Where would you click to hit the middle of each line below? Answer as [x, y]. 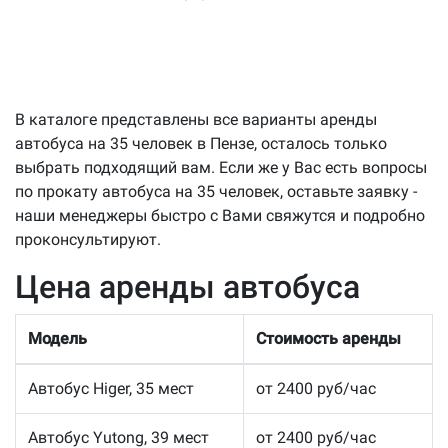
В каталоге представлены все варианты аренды [196, 119]
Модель [57, 338]
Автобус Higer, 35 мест [111, 388]
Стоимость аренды [328, 338]
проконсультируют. [88, 239]
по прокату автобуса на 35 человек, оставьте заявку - [216, 191]
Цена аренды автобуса [187, 286]
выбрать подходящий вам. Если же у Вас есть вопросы [221, 167]
